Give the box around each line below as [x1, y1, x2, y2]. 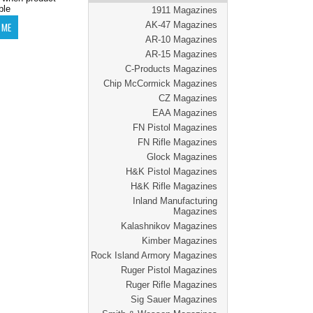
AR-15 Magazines [145, 49, 217, 59]
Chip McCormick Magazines [103, 78, 217, 89]
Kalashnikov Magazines [121, 221, 217, 231]
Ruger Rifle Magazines [126, 279, 217, 290]
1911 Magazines [152, 5, 217, 15]
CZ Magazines [159, 93, 217, 103]
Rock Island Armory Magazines [91, 250, 217, 261]
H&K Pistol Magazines [126, 166, 217, 177]
